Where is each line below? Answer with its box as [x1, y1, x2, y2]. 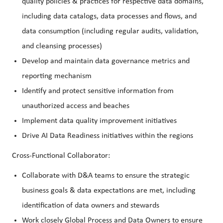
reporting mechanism [22, 72, 92, 81]
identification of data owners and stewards [22, 202, 159, 210]
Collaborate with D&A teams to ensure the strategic [22, 172, 190, 180]
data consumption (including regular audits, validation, [22, 27, 199, 36]
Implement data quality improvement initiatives [22, 117, 177, 125]
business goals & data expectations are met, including [22, 187, 196, 195]
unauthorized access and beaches [22, 102, 129, 111]
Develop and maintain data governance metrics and [22, 57, 190, 66]
